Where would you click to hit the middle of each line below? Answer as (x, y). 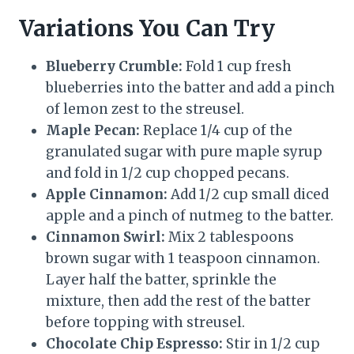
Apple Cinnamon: (107, 195)
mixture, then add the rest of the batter (178, 301)
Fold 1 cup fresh (237, 67)
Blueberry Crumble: (114, 67)
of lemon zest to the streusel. (145, 109)
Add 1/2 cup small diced (248, 195)
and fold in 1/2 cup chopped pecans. (168, 173)
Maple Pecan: (93, 131)
